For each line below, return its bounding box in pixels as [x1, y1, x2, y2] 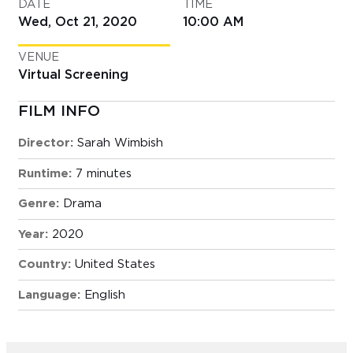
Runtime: [18, 167, 72, 180]
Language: [18, 288, 80, 301]
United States [75, 258, 155, 271]
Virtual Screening [18, 69, 128, 82]
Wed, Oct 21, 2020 [18, 16, 137, 29]
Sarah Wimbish [77, 137, 163, 150]
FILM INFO [18, 104, 100, 120]
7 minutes [76, 167, 132, 180]
